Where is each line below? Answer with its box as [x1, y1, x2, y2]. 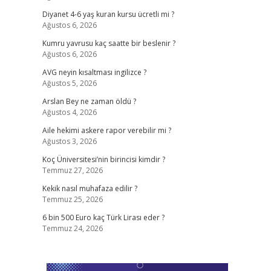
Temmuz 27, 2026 [42, 165, 103, 175]
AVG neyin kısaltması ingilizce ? [42, 67, 146, 77]
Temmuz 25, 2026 [42, 194, 103, 204]
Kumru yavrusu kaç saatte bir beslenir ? [42, 38, 175, 48]
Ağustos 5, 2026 [42, 78, 97, 88]
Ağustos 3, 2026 [42, 136, 97, 146]
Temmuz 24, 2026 [42, 223, 103, 233]
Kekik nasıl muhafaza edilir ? [42, 183, 137, 194]
